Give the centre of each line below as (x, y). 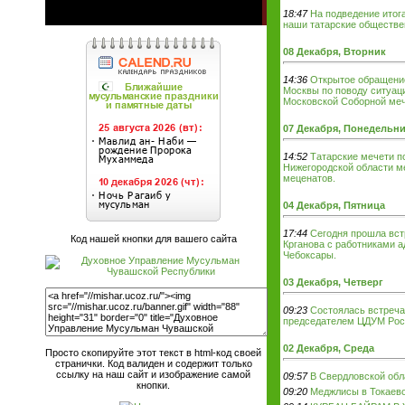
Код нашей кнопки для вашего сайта (153, 239)
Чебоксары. (309, 255)
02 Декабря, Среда (328, 348)
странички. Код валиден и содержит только (153, 363)
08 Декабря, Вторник (334, 52)
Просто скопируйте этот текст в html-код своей (153, 353)
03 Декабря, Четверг (333, 282)
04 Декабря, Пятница (334, 205)
